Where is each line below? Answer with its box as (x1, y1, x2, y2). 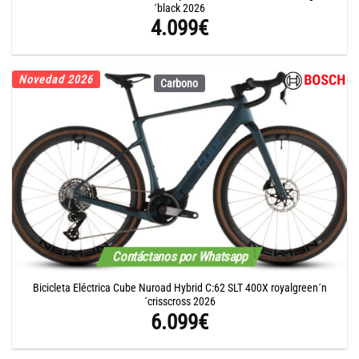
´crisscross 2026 (143, 295, 216, 309)
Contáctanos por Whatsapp (110, 248, 249, 264)
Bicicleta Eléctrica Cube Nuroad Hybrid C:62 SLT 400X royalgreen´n (32, 281, 327, 295)
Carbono (160, 77, 199, 91)
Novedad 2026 (18, 73, 94, 87)
